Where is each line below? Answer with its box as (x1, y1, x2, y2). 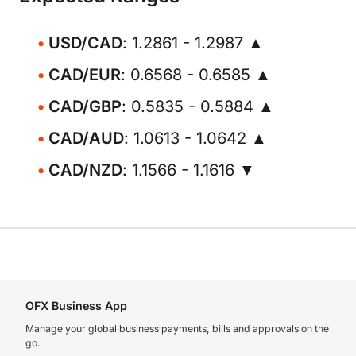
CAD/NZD (48, 161, 122, 180)
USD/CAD (48, 33, 122, 52)
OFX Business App (25, 299, 127, 312)
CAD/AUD (48, 129, 124, 148)
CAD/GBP (48, 97, 122, 116)
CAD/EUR (48, 65, 121, 84)
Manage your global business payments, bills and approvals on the (25, 323, 329, 335)
